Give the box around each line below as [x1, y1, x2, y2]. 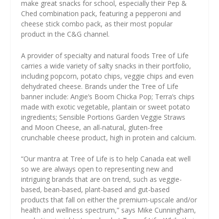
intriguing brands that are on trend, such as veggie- [21, 175, 182, 184]
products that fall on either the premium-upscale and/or [21, 195, 197, 205]
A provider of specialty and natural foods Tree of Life [21, 50, 189, 60]
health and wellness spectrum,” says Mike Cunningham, [21, 205, 196, 215]
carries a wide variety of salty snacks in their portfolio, [21, 61, 191, 70]
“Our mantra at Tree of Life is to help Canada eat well [21, 154, 191, 164]
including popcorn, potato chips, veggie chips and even [21, 71, 194, 81]
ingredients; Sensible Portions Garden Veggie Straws [21, 112, 185, 122]
